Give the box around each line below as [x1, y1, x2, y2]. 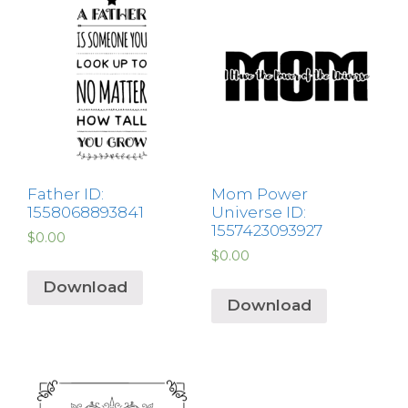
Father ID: [27, 184, 104, 203]
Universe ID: [210, 202, 306, 221]
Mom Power [210, 184, 308, 203]
